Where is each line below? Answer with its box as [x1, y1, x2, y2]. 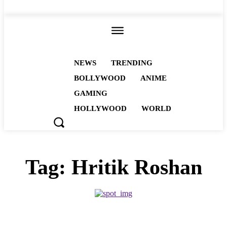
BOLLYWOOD [74, 74, 126, 82]
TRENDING [111, 59, 153, 67]
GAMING [74, 89, 108, 97]
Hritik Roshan [71, 156, 202, 179]
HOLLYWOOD [74, 104, 127, 112]
